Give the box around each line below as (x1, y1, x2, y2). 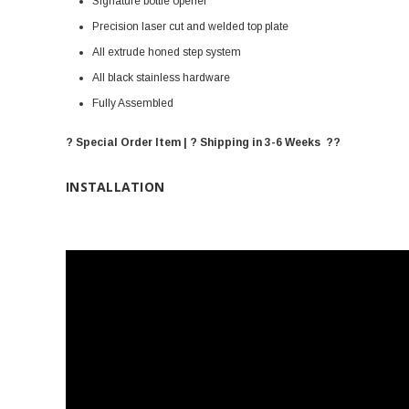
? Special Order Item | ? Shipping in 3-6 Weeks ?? (66, 136, 341, 149)
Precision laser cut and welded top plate (91, 20, 288, 33)
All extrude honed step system (91, 46, 241, 58)
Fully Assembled (91, 97, 173, 110)
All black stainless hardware (91, 71, 230, 84)
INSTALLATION (66, 178, 164, 195)
